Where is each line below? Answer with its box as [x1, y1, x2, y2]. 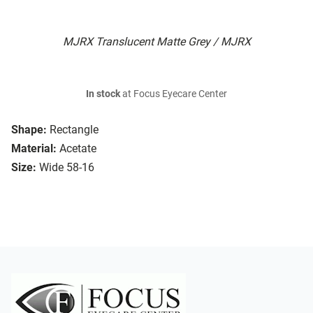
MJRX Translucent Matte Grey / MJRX [62, 35, 251, 49]
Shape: [11, 123, 47, 137]
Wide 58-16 [39, 161, 94, 175]
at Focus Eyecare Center [120, 88, 227, 101]
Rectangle [50, 123, 99, 137]
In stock [86, 88, 120, 101]
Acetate [59, 142, 96, 156]
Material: [11, 142, 57, 156]
